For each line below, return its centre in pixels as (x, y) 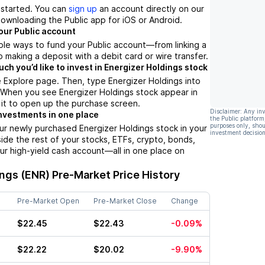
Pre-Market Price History (115, 175)
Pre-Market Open (48, 201)
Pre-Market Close (125, 201)
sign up (83, 9)
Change (185, 201)
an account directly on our (151, 9)
